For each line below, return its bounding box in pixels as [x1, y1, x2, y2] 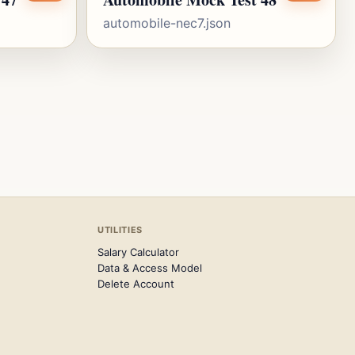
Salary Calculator [97, 246, 180, 258]
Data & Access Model [97, 261, 203, 274]
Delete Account [97, 277, 175, 290]
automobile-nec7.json [103, 15, 231, 31]
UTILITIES [97, 224, 143, 235]
